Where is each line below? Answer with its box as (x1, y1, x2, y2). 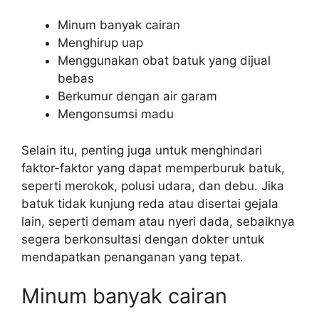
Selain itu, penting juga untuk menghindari (21, 142, 262, 157)
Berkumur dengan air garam (58, 89, 217, 103)
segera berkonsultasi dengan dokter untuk (21, 231, 264, 246)
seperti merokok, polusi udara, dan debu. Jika (21, 178, 284, 193)
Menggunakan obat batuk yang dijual (58, 53, 271, 68)
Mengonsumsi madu (58, 107, 174, 121)
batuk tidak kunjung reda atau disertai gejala (21, 196, 278, 211)
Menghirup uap (58, 36, 143, 50)
